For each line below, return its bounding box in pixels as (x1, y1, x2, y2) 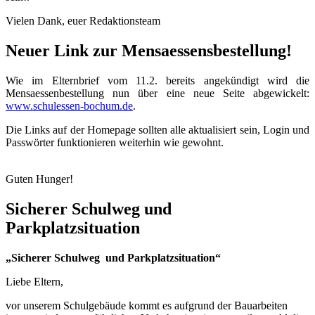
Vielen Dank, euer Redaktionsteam (6, 15, 160, 27)
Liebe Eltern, (6, 276, 63, 288)
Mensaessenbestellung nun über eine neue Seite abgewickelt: (6, 87, 309, 100)
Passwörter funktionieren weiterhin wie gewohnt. (6, 136, 224, 149)
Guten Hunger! (6, 173, 73, 186)
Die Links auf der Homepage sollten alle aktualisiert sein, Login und (6, 124, 309, 136)
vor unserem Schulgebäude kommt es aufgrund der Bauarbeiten (6, 300, 288, 312)
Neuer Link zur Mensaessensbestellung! (6, 41, 292, 60)
